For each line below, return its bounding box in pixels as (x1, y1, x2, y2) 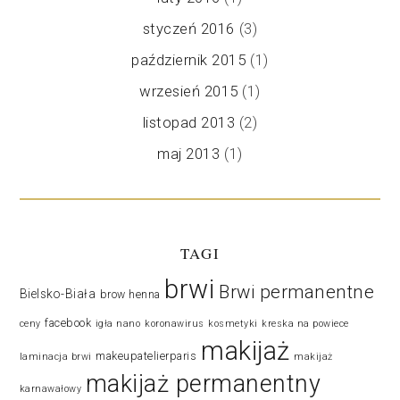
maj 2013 (157, 144, 221, 162)
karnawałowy (19, 382, 82, 395)
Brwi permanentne (219, 280, 375, 303)
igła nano (95, 317, 141, 329)
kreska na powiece (262, 317, 349, 329)
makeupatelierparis (96, 349, 197, 362)
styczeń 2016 (142, 19, 236, 37)
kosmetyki (208, 317, 258, 329)
